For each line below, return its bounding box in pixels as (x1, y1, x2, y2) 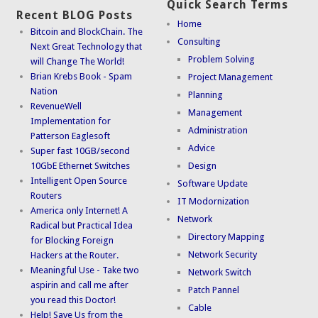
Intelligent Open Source (31, 175, 128, 187)
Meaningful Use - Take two (31, 265, 140, 276)
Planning (188, 89, 224, 101)
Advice (188, 143, 216, 154)
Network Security (188, 249, 258, 261)
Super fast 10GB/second (31, 146, 131, 157)
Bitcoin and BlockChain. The (31, 26, 143, 38)
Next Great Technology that (31, 41, 143, 53)
